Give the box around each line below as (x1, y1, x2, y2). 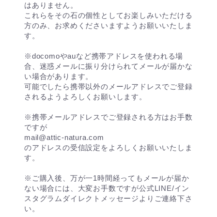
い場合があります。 (24, 72, 93, 80)
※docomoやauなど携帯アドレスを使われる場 (24, 52, 184, 60)
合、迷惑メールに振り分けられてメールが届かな (24, 62, 193, 70)
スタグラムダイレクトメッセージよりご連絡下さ (24, 194, 193, 202)
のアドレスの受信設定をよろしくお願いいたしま (24, 143, 193, 152)
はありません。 (24, 1, 78, 9)
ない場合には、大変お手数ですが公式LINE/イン (24, 184, 190, 192)
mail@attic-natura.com (24, 133, 104, 141)
